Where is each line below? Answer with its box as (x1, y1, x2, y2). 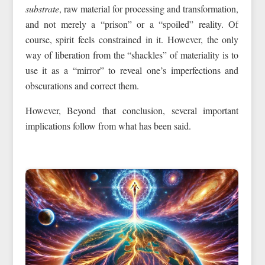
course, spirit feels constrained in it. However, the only (25, 33, 239, 46)
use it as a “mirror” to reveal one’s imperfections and (25, 63, 239, 76)
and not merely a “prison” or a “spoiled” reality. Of (25, 17, 239, 30)
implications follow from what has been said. (25, 119, 191, 132)
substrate (25, 2, 59, 15)
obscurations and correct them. (25, 79, 139, 92)
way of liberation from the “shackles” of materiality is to (25, 48, 239, 61)
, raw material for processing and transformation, (59, 2, 239, 15)
